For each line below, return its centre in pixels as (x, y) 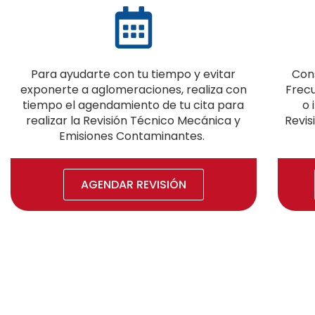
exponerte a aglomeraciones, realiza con (133, 90)
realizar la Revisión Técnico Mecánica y (134, 121)
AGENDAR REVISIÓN (133, 184)
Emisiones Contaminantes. (134, 136)
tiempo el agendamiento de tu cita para (134, 105)
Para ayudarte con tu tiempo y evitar (134, 75)
